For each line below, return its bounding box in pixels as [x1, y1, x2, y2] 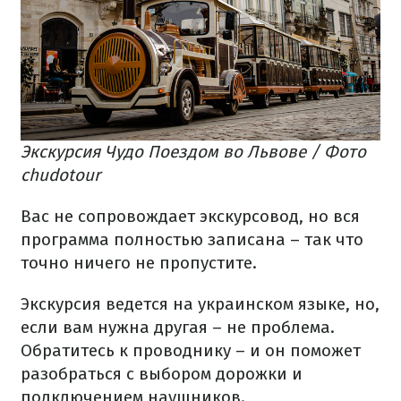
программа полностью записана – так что [21, 228, 363, 250]
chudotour [21, 164, 100, 185]
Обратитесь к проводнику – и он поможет [21, 339, 361, 361]
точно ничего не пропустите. [21, 252, 257, 273]
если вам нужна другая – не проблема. [21, 316, 335, 337]
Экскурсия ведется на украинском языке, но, [21, 293, 380, 314]
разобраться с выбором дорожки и [21, 363, 303, 384]
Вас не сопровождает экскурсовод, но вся [21, 205, 360, 226]
